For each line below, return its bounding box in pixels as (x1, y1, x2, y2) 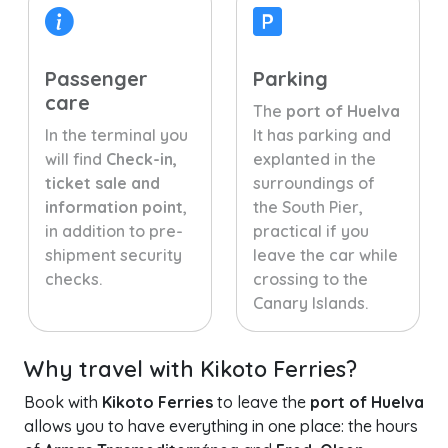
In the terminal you (45, 125, 188, 145)
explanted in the (253, 149, 376, 169)
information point (45, 197, 183, 217)
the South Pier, (253, 197, 363, 217)
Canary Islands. (253, 293, 368, 313)
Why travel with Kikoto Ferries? (24, 355, 357, 382)
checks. (45, 269, 102, 289)
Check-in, (106, 149, 177, 169)
